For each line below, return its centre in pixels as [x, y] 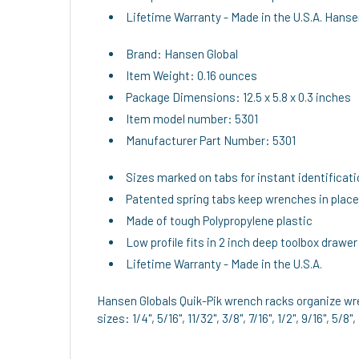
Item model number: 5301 [192, 118]
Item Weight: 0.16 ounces [192, 75]
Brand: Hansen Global [182, 53]
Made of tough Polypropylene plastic [219, 220]
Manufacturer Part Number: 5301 [211, 140]
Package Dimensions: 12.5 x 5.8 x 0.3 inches [238, 97]
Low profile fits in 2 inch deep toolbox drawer [242, 242]
